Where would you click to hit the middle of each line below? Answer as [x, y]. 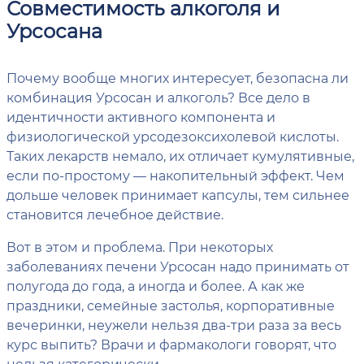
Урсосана [54, 30]
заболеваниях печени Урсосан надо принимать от [178, 266]
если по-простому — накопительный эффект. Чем [175, 175]
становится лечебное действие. [115, 214]
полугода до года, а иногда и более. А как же [156, 286]
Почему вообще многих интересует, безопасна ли [178, 78]
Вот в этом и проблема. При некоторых [140, 247]
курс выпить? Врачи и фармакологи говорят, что [171, 344]
